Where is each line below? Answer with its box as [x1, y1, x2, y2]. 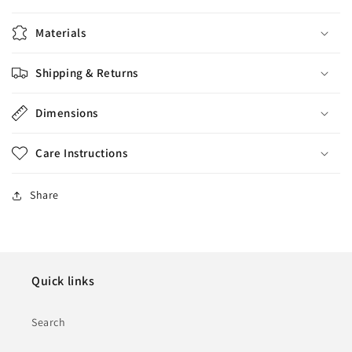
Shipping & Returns [35, 65, 138, 81]
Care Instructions [35, 145, 128, 161]
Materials [35, 25, 86, 41]
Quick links [31, 273, 95, 290]
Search [31, 315, 66, 330]
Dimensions [35, 105, 98, 121]
